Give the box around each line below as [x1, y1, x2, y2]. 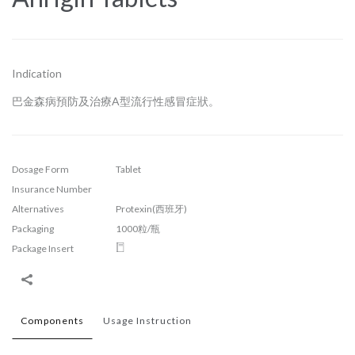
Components [21, 315, 84, 327]
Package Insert [12, 242, 74, 255]
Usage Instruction [103, 315, 192, 327]
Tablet [116, 163, 141, 176]
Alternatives [12, 203, 64, 216]
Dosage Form [12, 163, 69, 176]
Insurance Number [12, 183, 92, 196]
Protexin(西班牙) [116, 203, 187, 216]
